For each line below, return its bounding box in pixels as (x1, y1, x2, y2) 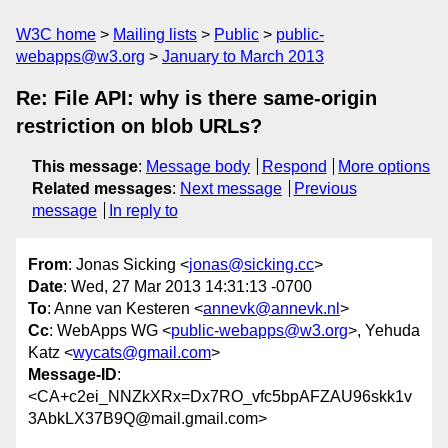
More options (338, 158, 431, 175)
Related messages (32, 180, 172, 197)
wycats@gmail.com (73, 344, 211, 362)
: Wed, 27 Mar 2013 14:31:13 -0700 (63, 278, 312, 296)
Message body (146, 158, 250, 175)
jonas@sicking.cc (189, 256, 314, 274)
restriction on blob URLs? (16, 115, 262, 137)
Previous (293, 180, 357, 197)
